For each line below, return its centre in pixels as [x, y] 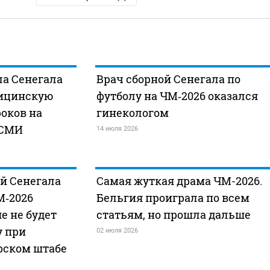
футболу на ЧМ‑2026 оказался [177, 96]
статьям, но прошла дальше [173, 215]
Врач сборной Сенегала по [168, 79]
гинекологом [132, 113]
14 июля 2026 [117, 129]
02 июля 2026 [117, 231]
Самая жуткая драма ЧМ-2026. [179, 181]
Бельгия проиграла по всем [173, 198]
